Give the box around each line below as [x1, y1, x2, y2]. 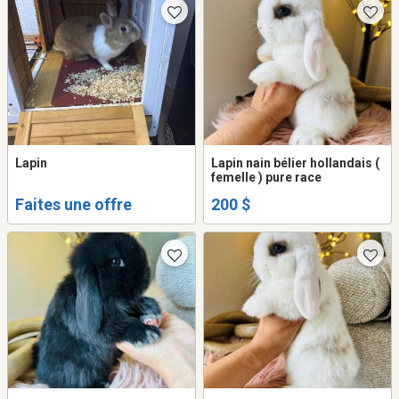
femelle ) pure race [211, 170, 322, 185]
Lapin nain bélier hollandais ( [211, 156, 379, 171]
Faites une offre [15, 194, 132, 214]
